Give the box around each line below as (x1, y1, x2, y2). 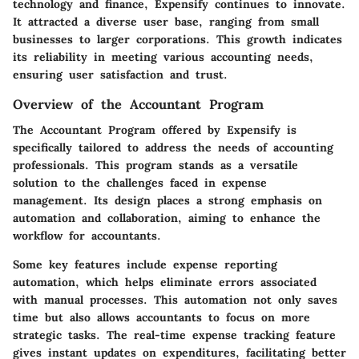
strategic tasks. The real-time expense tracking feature (13, 328, 336, 343)
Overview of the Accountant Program (13, 95, 264, 112)
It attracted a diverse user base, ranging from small (13, 14, 319, 29)
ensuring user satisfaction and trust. (13, 67, 228, 82)
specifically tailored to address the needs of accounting (13, 140, 333, 155)
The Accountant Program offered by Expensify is (13, 123, 296, 138)
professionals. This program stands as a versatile (13, 158, 298, 173)
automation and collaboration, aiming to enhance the (13, 211, 321, 226)
